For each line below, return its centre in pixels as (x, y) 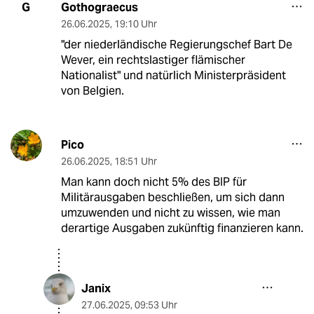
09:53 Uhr (156, 305)
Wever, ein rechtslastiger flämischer (153, 60)
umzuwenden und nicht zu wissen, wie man (170, 212)
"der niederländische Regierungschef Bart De (176, 44)
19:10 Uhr (135, 23)
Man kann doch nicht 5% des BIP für (153, 182)
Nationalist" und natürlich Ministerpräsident (173, 75)
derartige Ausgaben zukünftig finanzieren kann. (182, 228)
